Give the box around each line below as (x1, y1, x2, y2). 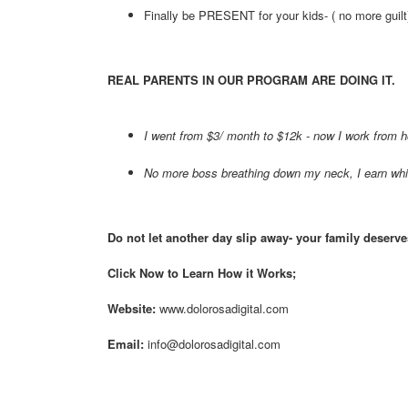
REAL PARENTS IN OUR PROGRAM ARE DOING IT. (107, 71, 395, 88)
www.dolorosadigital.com (156, 300, 292, 317)
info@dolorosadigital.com (148, 335, 284, 352)
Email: (107, 335, 148, 352)
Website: (107, 300, 156, 317)
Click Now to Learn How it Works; (107, 264, 296, 281)
